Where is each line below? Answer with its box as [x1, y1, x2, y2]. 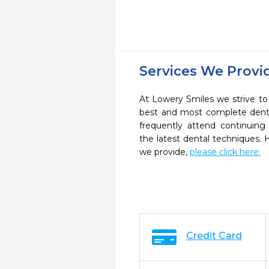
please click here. [190, 147, 261, 157]
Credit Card [186, 230, 242, 241]
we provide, [139, 147, 190, 157]
